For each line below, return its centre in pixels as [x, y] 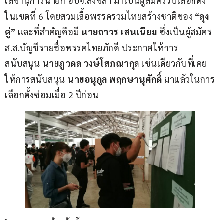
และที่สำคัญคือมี [47, 32]
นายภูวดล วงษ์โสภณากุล [90, 63]
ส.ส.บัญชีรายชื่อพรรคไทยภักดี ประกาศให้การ [93, 48]
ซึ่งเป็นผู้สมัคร [187, 32]
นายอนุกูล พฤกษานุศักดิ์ [115, 79]
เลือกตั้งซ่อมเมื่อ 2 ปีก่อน [52, 95]
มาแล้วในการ [188, 79]
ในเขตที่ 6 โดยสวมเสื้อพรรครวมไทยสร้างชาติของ [99, 16]
